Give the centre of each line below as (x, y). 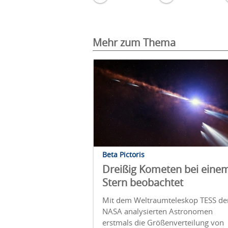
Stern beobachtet (143, 182)
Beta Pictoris (123, 154)
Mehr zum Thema (134, 42)
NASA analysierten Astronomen (158, 211)
